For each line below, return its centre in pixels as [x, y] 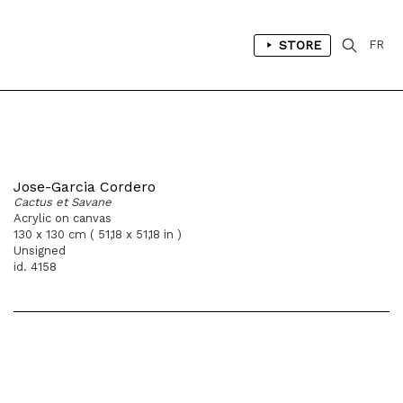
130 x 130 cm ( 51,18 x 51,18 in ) [98, 234]
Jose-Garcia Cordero [85, 187]
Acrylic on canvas [63, 218]
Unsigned [40, 251]
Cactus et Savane [63, 202]
